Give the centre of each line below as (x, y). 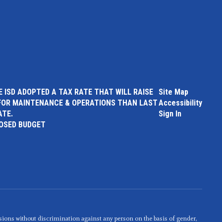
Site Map (173, 92)
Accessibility (180, 103)
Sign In (170, 114)
